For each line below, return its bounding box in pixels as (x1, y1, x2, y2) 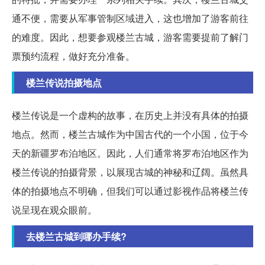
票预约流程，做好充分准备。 (12, 49, 135, 63)
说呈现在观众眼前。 (12, 203, 97, 217)
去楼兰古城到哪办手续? (26, 230, 127, 244)
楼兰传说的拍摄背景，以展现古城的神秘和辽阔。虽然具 (12, 165, 248, 179)
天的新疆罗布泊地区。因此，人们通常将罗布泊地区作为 (12, 146, 248, 160)
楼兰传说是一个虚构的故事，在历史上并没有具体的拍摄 (12, 108, 248, 122)
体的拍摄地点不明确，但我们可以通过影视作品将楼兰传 (12, 184, 248, 198)
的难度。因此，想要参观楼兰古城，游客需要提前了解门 (12, 30, 248, 44)
